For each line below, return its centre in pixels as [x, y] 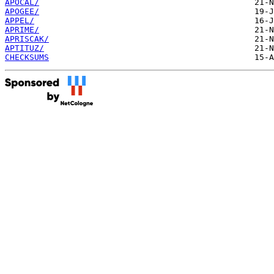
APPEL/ [20, 20]
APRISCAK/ [27, 39]
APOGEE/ [22, 11]
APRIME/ [22, 29]
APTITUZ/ [24, 48]
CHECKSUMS [27, 57]
